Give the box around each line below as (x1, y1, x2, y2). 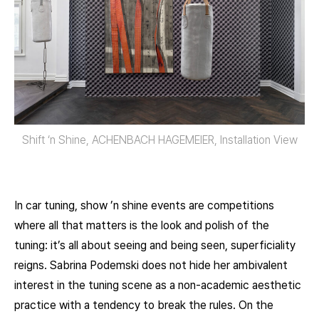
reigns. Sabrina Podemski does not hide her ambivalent (14, 258, 288, 272)
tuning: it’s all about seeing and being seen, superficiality (14, 238, 296, 252)
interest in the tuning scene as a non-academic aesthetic (14, 278, 301, 292)
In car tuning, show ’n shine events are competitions (14, 198, 274, 212)
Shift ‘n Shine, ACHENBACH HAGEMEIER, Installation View (21, 132, 298, 147)
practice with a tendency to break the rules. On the (14, 298, 273, 312)
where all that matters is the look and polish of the (14, 218, 269, 232)
